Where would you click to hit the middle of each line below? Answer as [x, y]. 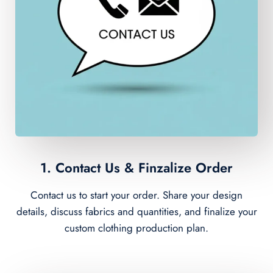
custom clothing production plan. [136, 228]
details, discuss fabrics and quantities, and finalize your [136, 211]
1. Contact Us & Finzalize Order [136, 167]
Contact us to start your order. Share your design [136, 195]
